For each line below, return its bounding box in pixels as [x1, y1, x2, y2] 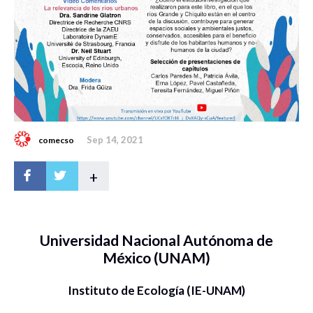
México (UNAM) [103, 248, 210, 266]
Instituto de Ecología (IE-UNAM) [68, 282, 245, 298]
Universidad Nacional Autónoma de [40, 231, 273, 249]
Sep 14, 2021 [87, 133, 143, 145]
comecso [38, 134, 74, 145]
